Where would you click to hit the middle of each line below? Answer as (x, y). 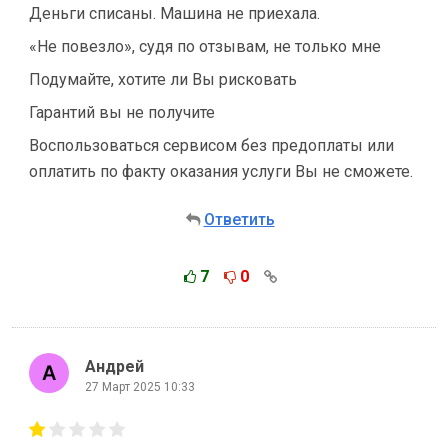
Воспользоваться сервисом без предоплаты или (211, 145)
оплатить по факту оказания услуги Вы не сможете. (221, 171)
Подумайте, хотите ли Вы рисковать (163, 79)
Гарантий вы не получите (122, 112)
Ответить (239, 219)
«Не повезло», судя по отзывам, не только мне (205, 46)
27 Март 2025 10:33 (140, 386)
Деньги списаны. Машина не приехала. (174, 13)
